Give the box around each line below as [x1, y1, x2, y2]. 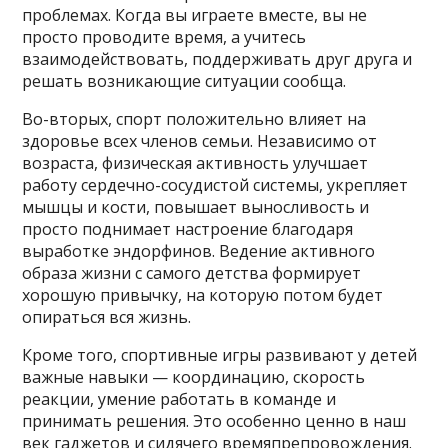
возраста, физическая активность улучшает [22, 151, 369, 174]
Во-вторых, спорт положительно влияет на [22, 107, 367, 130]
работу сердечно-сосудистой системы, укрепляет [22, 173, 409, 196]
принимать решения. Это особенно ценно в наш [22, 409, 407, 432]
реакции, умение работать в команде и [22, 387, 337, 410]
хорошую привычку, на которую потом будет [22, 283, 384, 306]
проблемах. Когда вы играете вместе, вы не [22, 3, 368, 26]
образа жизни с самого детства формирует [22, 261, 362, 284]
